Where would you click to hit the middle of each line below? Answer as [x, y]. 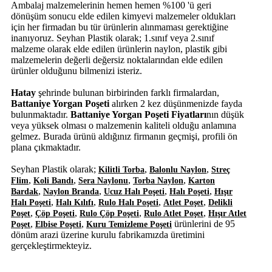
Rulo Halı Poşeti [128, 202]
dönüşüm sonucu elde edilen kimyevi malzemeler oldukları [123, 16]
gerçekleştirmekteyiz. [51, 245]
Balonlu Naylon [178, 169]
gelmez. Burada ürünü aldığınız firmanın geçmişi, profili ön [124, 136]
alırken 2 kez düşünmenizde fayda [176, 103]
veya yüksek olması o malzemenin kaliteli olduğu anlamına [124, 125]
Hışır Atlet [227, 213]
